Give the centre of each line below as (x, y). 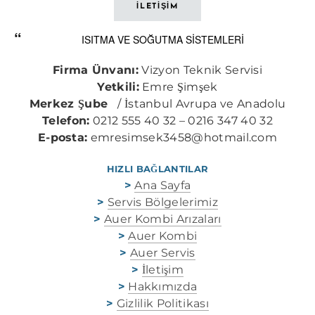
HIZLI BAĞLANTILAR (157, 169)
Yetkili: (118, 87)
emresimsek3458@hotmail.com (184, 137)
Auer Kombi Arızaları (163, 219)
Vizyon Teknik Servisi (201, 70)
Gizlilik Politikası (162, 303)
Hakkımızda (163, 287)
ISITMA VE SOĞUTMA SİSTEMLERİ (162, 39)
